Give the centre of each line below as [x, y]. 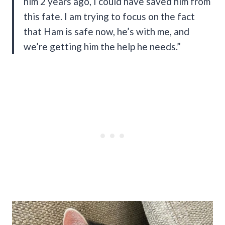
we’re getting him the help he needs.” [102, 46]
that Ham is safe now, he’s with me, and [106, 31]
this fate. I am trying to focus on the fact [109, 16]
